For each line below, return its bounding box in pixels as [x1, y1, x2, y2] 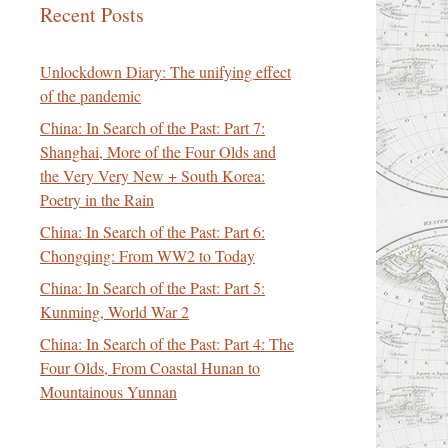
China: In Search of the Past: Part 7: [40, 117, 265, 138]
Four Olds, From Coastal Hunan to [40, 357, 260, 378]
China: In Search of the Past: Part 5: [40, 277, 265, 298]
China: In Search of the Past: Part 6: [40, 221, 265, 242]
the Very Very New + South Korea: [40, 165, 265, 186]
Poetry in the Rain [40, 189, 154, 210]
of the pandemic [40, 85, 141, 106]
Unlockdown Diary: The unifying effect [40, 61, 291, 82]
